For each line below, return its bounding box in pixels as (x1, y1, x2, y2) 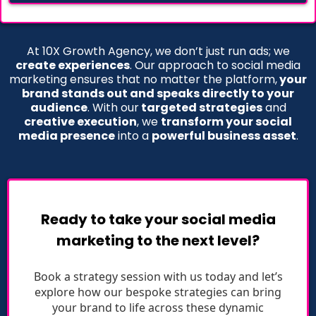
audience (30, 99, 87, 116)
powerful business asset (151, 128, 296, 144)
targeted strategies (138, 99, 262, 116)
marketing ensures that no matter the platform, (9, 71, 277, 87)
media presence (18, 128, 115, 144)
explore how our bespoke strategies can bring (35, 284, 281, 300)
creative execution (24, 114, 137, 130)
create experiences (16, 57, 130, 73)
